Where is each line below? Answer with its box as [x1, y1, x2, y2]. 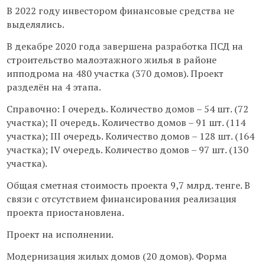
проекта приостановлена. [6, 206, 124, 219]
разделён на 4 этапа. [6, 80, 101, 93]
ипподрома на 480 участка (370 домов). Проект [6, 67, 224, 80]
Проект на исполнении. [6, 228, 114, 241]
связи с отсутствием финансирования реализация [6, 192, 237, 205]
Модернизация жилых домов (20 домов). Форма [6, 250, 227, 263]
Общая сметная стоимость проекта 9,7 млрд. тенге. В [6, 179, 250, 192]
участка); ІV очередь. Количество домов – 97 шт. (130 [6, 143, 248, 156]
